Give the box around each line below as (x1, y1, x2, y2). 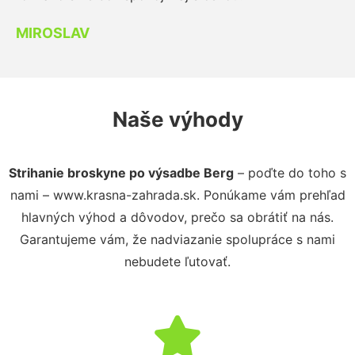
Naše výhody (112, 106, 243, 132)
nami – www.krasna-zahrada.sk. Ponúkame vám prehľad (10, 186, 345, 203)
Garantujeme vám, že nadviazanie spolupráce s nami (20, 231, 335, 247)
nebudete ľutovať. (124, 253, 231, 269)
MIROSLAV (16, 24, 90, 41)
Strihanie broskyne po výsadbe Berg (9, 164, 234, 181)
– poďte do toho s (234, 164, 346, 181)
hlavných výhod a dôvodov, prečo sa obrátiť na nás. (21, 208, 334, 225)
